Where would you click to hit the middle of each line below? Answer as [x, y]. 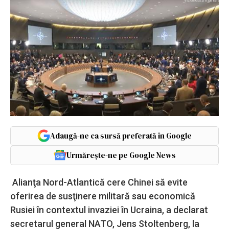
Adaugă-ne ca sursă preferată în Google [121, 135]
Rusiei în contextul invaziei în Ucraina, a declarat [109, 210]
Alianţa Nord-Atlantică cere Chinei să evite [99, 182]
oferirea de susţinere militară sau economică [103, 196]
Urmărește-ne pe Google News [121, 155]
